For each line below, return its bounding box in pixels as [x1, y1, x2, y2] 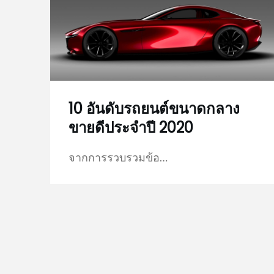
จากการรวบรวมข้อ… [68, 150, 168, 165]
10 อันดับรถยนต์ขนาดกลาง [68, 98, 240, 119]
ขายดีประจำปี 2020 [68, 117, 193, 138]
